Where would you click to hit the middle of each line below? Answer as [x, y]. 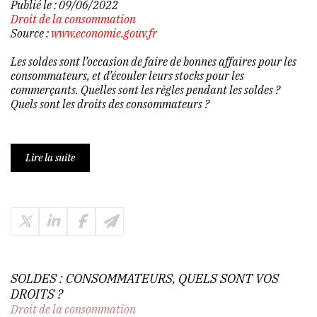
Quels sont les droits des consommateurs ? [110, 104]
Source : [31, 33]
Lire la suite [50, 157]
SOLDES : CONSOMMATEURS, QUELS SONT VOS [145, 278]
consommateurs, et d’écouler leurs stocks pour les [127, 75]
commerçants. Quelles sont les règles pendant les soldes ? [145, 90]
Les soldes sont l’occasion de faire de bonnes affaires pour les [154, 61]
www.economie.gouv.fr [104, 33]
